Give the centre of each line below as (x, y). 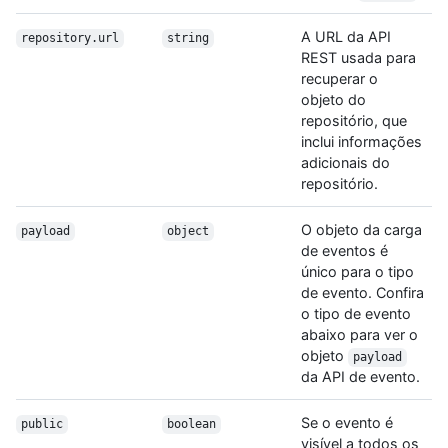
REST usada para (358, 58)
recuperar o (339, 79)
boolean (191, 424)
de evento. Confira (362, 293)
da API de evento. (360, 377)
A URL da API (346, 37)
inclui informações (361, 142)
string (187, 38)
